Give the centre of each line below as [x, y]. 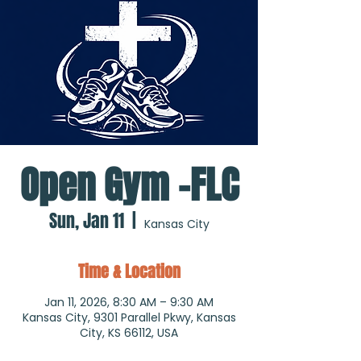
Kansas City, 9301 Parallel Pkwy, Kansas [129, 317]
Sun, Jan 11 [86, 221]
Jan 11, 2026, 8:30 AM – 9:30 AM [129, 302]
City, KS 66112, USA [129, 333]
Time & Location [129, 272]
